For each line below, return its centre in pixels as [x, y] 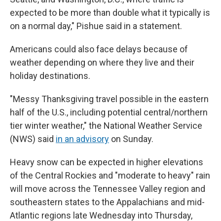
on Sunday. [132, 139]
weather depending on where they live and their [102, 62]
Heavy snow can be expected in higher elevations [107, 162]
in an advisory [82, 139]
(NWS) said [33, 139]
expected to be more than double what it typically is [110, 13]
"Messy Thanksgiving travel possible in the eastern [109, 99]
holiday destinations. [50, 76]
